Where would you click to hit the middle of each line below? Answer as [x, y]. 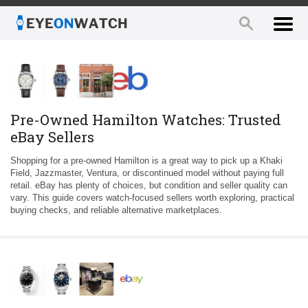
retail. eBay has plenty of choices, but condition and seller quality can [149, 185]
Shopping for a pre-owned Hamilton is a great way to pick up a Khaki [146, 160]
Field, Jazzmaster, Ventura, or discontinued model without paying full [147, 173]
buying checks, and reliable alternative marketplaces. [116, 210]
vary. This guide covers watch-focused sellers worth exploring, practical [152, 197]
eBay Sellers [52, 136]
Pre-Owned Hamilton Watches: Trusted [146, 119]
